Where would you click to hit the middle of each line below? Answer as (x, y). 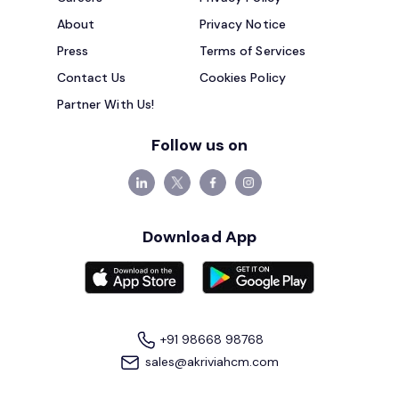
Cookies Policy (243, 78)
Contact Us (92, 78)
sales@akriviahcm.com (210, 362)
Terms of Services (252, 51)
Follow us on (199, 146)
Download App (199, 237)
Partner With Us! (106, 105)
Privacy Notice (243, 24)
